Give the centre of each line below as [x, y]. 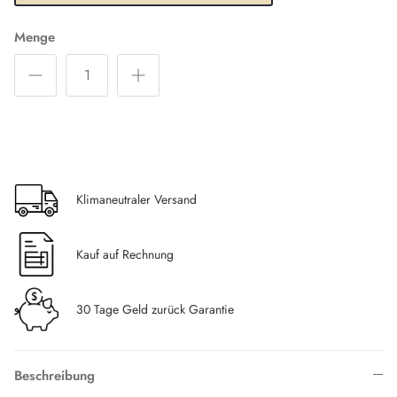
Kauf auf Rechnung [125, 254]
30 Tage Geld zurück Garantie [155, 309]
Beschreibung [54, 375]
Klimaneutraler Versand [136, 199]
